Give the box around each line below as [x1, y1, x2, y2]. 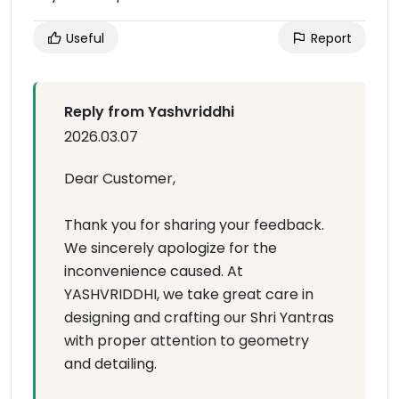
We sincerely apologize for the [64, 238, 277, 259]
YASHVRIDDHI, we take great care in [64, 284, 313, 305]
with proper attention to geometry [64, 330, 309, 352]
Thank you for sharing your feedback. [64, 215, 324, 236]
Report [307, 29, 352, 48]
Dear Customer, [64, 168, 175, 190]
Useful [62, 29, 104, 48]
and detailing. [64, 354, 157, 375]
